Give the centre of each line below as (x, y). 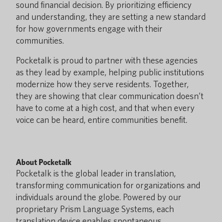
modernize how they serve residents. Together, (102, 84)
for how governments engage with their (89, 28)
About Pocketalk (44, 162)
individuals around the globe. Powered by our (99, 197)
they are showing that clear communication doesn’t (110, 96)
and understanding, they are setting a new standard (111, 17)
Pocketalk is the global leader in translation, (96, 173)
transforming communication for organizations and (108, 185)
